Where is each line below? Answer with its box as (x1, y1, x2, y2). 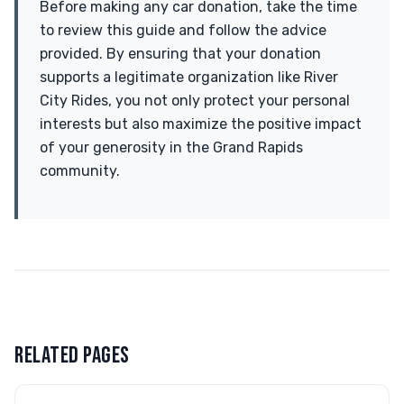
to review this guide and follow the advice (40, 22, 326, 39)
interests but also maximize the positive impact (40, 115, 362, 133)
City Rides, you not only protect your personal (40, 92, 350, 109)
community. (40, 162, 120, 179)
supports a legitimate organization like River (40, 69, 338, 86)
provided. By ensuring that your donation (40, 45, 321, 62)
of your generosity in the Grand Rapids (40, 139, 303, 156)
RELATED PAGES (14, 342, 130, 370)
